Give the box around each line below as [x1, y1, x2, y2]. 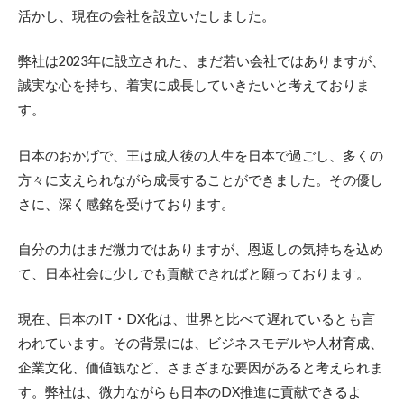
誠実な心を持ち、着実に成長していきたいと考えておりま [18, 78, 370, 94]
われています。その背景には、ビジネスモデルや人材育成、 [18, 335, 383, 352]
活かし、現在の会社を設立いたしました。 [18, 7, 275, 23]
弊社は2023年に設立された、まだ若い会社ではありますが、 [18, 53, 385, 69]
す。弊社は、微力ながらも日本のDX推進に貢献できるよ [18, 384, 362, 400]
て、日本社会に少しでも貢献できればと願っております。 [18, 265, 370, 281]
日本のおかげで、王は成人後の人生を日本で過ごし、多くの [18, 147, 383, 163]
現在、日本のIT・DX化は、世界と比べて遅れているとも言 [18, 311, 375, 327]
